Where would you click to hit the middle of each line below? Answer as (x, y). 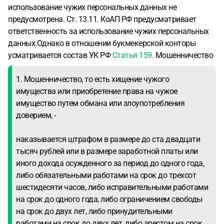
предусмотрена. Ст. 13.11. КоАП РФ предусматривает (102, 19)
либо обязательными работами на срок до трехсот (106, 175)
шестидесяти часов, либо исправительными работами (112, 187)
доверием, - (36, 115)
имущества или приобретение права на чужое (97, 91)
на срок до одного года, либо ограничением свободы (109, 199)
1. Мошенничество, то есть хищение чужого (92, 79)
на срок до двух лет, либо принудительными (94, 211)
